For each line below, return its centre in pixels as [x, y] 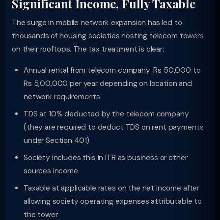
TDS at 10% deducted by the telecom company [106, 114]
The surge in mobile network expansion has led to [97, 23]
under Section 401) [57, 140]
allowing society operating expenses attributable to [113, 201]
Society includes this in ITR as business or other [106, 158]
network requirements [62, 97]
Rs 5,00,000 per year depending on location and [108, 83]
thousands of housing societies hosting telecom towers [108, 36]
